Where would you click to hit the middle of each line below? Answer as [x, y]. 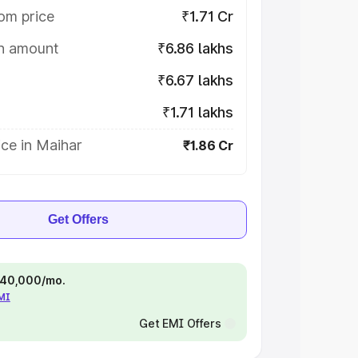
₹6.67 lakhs [195, 80]
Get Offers [78, 219]
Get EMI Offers [180, 323]
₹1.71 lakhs [197, 112]
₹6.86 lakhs [195, 48]
